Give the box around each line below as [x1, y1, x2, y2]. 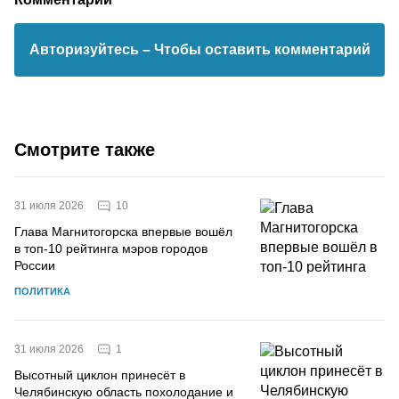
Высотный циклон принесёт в [14, 368, 185, 382]
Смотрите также [14, 140, 155, 159]
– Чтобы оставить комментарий [142, 42, 370, 57]
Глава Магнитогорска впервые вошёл [14, 224, 232, 239]
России [14, 258, 55, 273]
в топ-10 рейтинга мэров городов [14, 241, 208, 256]
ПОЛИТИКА [14, 286, 70, 297]
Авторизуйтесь [28, 42, 142, 57]
